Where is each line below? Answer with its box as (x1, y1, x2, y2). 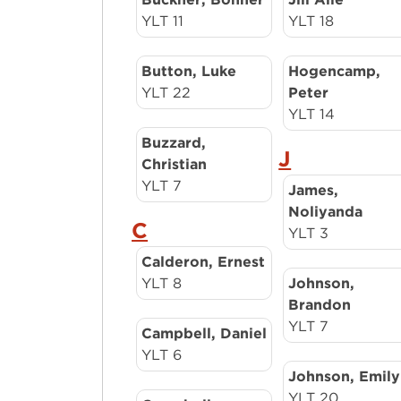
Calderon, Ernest (141, 253, 266, 270)
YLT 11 (141, 13, 184, 30)
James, (288, 182, 339, 199)
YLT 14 (288, 106, 336, 123)
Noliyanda (288, 203, 363, 220)
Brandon (288, 296, 352, 313)
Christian (141, 156, 208, 173)
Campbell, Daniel (141, 325, 268, 342)
